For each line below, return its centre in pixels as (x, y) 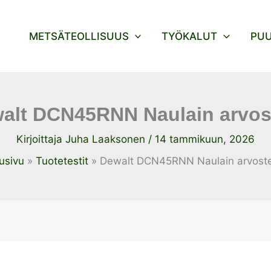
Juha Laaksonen (107, 139)
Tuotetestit (62, 161)
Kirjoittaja (41, 139)
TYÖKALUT (190, 36)
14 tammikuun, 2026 (205, 139)
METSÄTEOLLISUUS (79, 36)
